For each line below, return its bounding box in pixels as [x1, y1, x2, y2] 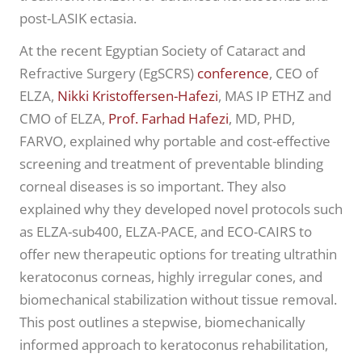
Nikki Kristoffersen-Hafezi [57, 86, 218, 106]
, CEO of [269, 64, 318, 83]
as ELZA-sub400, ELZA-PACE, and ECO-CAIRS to [19, 222, 312, 242]
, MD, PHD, [229, 109, 295, 128]
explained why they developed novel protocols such [19, 200, 343, 219]
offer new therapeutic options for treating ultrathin [19, 245, 337, 264]
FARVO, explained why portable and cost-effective [19, 132, 330, 151]
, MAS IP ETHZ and [218, 86, 331, 106]
